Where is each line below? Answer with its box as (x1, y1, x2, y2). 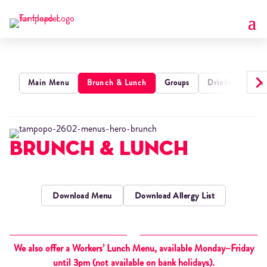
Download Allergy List (134, 190, 215, 201)
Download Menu (52, 190, 112, 201)
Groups (164, 77, 190, 88)
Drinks (207, 77, 232, 88)
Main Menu (28, 77, 70, 88)
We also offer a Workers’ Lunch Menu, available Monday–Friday (13, 241, 254, 255)
